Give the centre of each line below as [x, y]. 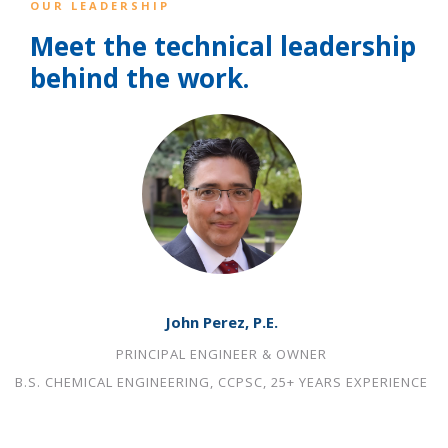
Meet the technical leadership [223, 46]
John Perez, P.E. [221, 322]
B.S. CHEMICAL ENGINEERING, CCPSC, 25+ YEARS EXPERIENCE [221, 382]
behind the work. [139, 78]
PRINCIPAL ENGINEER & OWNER [221, 354]
